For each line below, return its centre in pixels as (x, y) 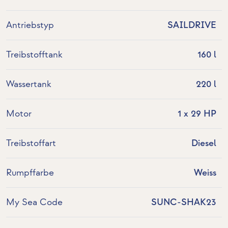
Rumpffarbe (30, 173)
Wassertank (29, 84)
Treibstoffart (31, 144)
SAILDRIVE (192, 25)
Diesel (204, 144)
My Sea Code (34, 203)
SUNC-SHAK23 (183, 203)
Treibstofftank (34, 55)
